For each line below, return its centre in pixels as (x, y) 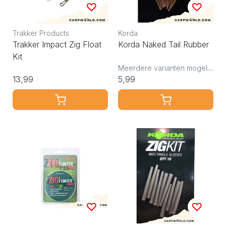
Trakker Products (41, 33)
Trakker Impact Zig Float (57, 45)
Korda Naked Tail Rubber (163, 45)
